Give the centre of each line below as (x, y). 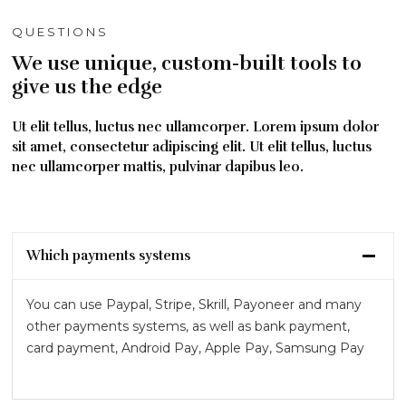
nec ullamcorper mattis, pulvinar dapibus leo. (160, 167)
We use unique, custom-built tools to (187, 63)
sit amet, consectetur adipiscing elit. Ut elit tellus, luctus (192, 147)
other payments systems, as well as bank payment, (188, 326)
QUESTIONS (61, 32)
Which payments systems (109, 256)
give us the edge (87, 87)
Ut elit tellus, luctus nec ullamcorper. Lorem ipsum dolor (196, 127)
